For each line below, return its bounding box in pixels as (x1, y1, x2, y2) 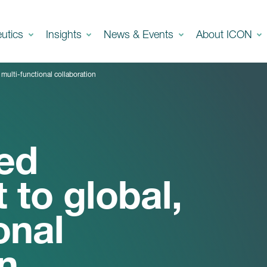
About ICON (195, 27, 255, 41)
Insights (45, 27, 85, 41)
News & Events (104, 27, 177, 41)
